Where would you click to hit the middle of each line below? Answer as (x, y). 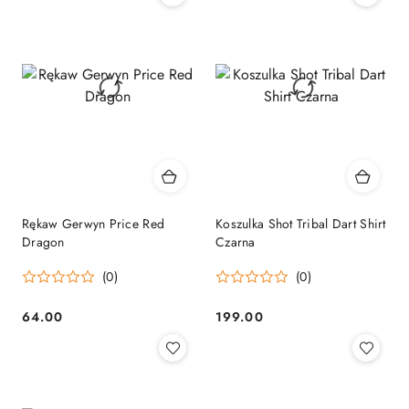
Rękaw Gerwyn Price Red (94, 223)
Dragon (43, 241)
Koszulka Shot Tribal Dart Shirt (301, 223)
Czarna (236, 241)
